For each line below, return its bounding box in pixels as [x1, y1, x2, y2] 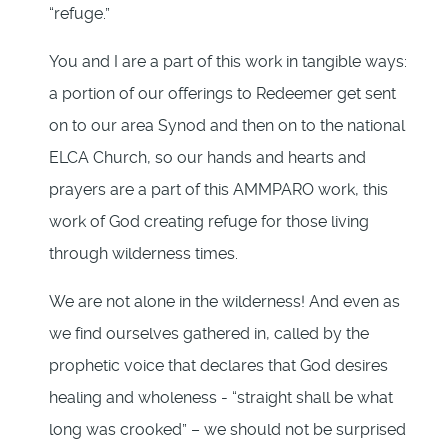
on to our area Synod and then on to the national [49, 116, 405, 136]
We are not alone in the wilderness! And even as [49, 292, 400, 312]
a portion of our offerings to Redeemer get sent [49, 84, 396, 104]
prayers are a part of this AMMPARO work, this [49, 180, 388, 200]
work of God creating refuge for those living [49, 212, 369, 232]
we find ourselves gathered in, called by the [49, 324, 369, 344]
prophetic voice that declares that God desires [49, 356, 388, 376]
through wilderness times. [49, 244, 238, 264]
